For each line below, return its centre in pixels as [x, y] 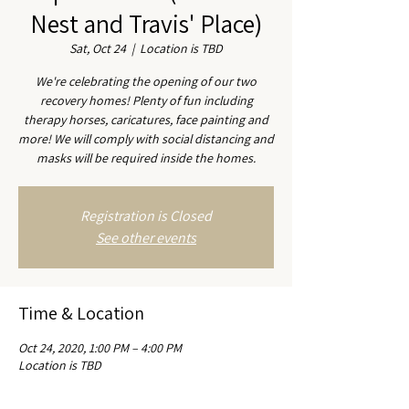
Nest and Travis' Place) [146, 23]
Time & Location [81, 313]
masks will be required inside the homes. [146, 158]
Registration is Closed [146, 216]
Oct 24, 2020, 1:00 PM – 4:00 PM [100, 348]
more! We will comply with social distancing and [146, 139]
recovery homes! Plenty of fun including [146, 100]
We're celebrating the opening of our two [146, 81]
